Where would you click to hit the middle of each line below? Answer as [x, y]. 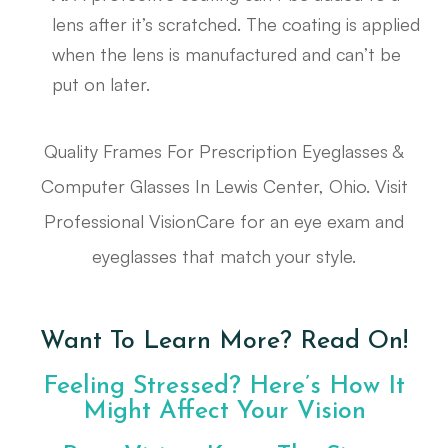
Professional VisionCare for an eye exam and [224, 221]
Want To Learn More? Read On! [224, 342]
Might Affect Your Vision [224, 412]
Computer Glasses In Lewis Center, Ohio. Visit [224, 186]
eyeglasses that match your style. [224, 256]
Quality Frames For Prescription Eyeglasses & [224, 151]
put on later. [101, 84]
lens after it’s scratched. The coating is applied [236, 24]
